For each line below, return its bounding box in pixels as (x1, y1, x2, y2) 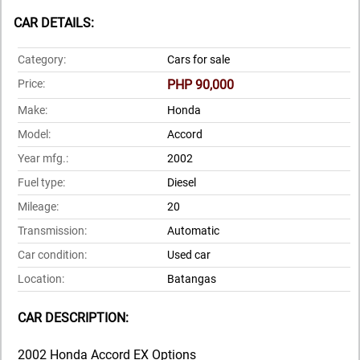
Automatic (167, 224, 219, 237)
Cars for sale (167, 53, 230, 66)
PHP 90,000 (167, 77, 234, 92)
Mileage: (18, 200, 59, 213)
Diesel (167, 176, 196, 189)
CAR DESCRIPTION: (18, 310, 129, 326)
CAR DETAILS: (14, 14, 94, 31)
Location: (18, 272, 64, 285)
